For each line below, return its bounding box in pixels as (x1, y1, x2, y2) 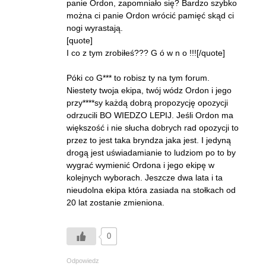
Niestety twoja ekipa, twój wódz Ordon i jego (66, 85, 232, 95)
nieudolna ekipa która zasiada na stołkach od (66, 185, 236, 195)
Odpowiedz (66, 257, 99, 264)
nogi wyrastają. (66, 23, 123, 33)
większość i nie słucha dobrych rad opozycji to (66, 123, 239, 132)
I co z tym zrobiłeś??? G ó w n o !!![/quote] (66, 48, 225, 58)
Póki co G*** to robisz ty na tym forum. (66, 73, 210, 83)
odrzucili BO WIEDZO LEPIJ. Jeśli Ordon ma (66, 110, 233, 120)
